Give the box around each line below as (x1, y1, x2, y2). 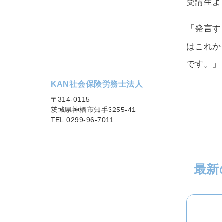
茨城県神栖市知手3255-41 (51, 105, 136, 113)
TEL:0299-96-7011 (51, 115, 114, 124)
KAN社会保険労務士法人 (51, 79, 143, 88)
